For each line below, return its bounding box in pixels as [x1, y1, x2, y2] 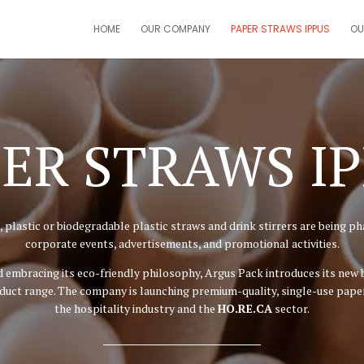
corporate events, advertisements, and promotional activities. [24, 235, 340, 251]
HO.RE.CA [218, 300, 272, 316]
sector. [272, 300, 310, 316]
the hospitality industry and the [54, 300, 218, 316]
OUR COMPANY [140, 22, 210, 36]
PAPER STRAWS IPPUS [230, 22, 330, 36]
